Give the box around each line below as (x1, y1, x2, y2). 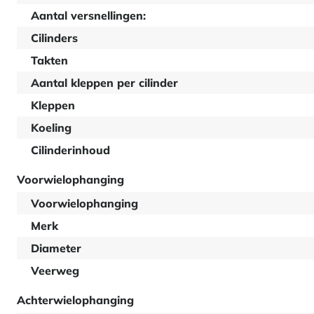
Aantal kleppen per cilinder (31, 76, 178, 90)
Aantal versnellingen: (31, 8, 146, 22)
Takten (31, 53, 68, 67)
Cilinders (31, 31, 78, 45)
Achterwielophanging (17, 293, 134, 307)
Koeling (31, 121, 71, 135)
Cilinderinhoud (31, 143, 110, 157)
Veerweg (31, 264, 79, 278)
